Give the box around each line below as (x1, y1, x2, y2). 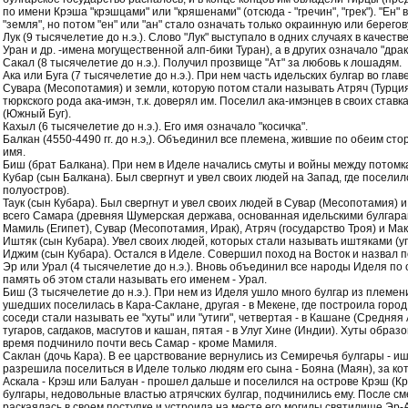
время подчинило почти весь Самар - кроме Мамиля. (3, 337, 277, 350)
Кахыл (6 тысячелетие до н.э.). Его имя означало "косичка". (3, 120, 308, 133)
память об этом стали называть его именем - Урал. (3, 273, 267, 286)
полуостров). (3, 184, 69, 197)
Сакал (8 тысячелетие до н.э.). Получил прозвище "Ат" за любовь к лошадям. (3, 56, 402, 69)
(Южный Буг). (3, 107, 71, 120)
